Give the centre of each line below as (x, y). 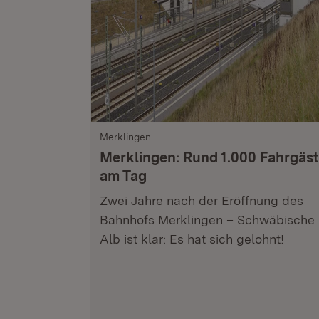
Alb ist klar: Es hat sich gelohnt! (192, 239)
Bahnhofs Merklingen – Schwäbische (207, 220)
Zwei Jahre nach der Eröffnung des (202, 200)
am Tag (123, 176)
